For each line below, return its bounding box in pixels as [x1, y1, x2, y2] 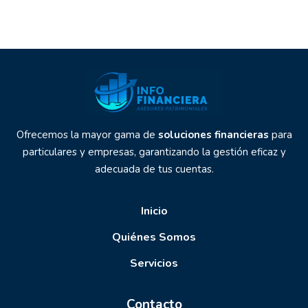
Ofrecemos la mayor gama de [16, 127, 158, 142]
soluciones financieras [157, 127, 269, 142]
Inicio [140, 203, 168, 219]
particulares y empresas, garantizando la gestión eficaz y [22, 144, 286, 159]
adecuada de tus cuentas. [94, 162, 214, 176]
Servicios [130, 255, 178, 271]
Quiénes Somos [112, 229, 196, 245]
